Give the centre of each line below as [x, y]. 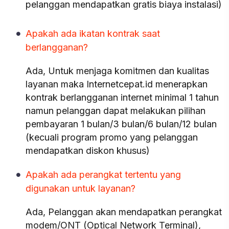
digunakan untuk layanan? [81, 188]
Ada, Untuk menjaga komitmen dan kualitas [117, 71]
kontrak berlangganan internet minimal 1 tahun [122, 97]
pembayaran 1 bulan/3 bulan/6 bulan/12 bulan [121, 124]
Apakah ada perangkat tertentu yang [103, 175]
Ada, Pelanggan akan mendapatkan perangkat [124, 212]
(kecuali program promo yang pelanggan [112, 137]
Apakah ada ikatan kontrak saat [93, 33]
